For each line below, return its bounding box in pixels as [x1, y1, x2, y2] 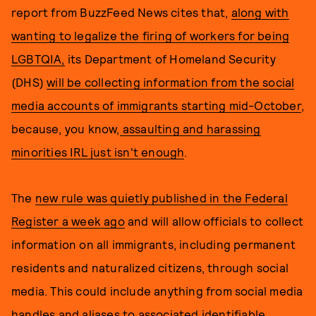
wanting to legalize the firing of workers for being [11, 28, 290, 42]
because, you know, [11, 121, 120, 135]
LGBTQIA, [11, 51, 65, 66]
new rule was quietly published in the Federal [35, 190, 288, 205]
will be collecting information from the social [47, 75, 295, 89]
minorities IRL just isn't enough [11, 145, 185, 159]
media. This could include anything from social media [11, 284, 303, 298]
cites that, [171, 5, 231, 19]
